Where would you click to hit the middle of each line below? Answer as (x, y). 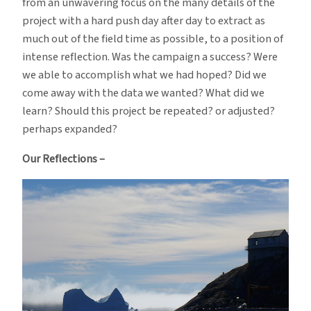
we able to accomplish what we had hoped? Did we (144, 75)
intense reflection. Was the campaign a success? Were (150, 57)
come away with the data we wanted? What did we (143, 93)
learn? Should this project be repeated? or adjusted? (149, 111)
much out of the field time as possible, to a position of (153, 39)
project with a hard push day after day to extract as (144, 21)
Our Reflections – (64, 159)
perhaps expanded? (70, 129)
